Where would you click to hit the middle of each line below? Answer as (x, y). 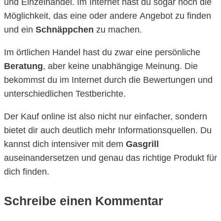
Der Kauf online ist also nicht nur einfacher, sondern (106, 116)
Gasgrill (142, 144)
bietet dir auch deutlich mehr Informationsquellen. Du (108, 130)
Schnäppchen (65, 29)
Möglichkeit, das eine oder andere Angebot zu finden (108, 16)
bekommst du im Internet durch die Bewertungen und (108, 80)
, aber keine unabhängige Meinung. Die (120, 66)
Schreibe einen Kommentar (84, 201)
